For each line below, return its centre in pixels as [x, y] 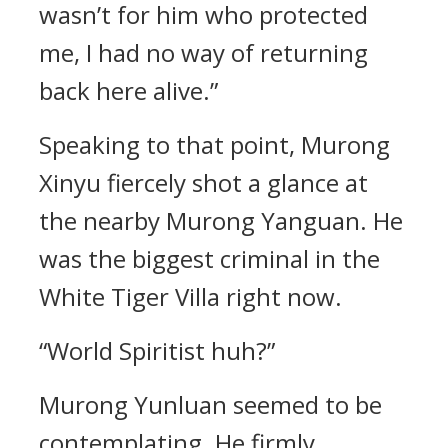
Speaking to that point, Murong [214, 144]
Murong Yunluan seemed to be [210, 404]
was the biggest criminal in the [209, 258]
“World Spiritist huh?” [157, 350]
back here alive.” [128, 90]
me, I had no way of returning [203, 52]
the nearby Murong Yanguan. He [221, 220]
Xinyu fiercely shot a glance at [203, 182]
